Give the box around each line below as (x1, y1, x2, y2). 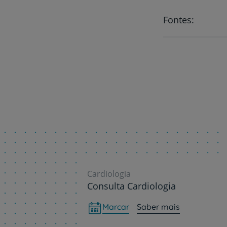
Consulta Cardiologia (87, 179, 176, 192)
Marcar (102, 201, 129, 212)
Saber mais (137, 201, 180, 212)
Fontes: (163, 13, 194, 26)
